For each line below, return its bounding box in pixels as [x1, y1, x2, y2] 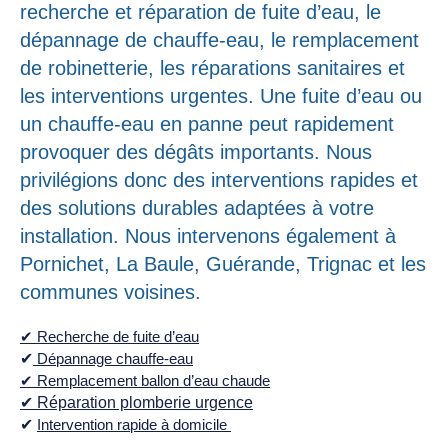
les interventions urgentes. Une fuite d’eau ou [20, 84, 422, 107]
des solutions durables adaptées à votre [20, 196, 374, 219]
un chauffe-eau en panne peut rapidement [20, 112, 394, 135]
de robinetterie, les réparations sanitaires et [20, 56, 405, 79]
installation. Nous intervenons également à [20, 224, 396, 247]
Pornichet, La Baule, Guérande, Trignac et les [20, 252, 426, 275]
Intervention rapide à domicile [37, 415, 227, 433]
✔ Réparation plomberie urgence [20, 393, 253, 411]
